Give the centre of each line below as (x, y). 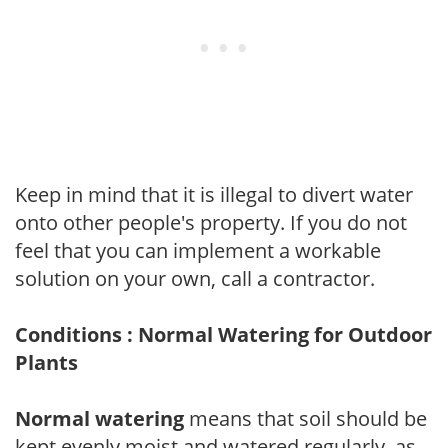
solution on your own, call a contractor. (195, 278)
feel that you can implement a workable (198, 250)
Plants (46, 362)
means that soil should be (305, 418)
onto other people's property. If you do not (211, 222)
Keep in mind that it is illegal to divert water (214, 194)
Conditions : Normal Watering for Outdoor (223, 334)
